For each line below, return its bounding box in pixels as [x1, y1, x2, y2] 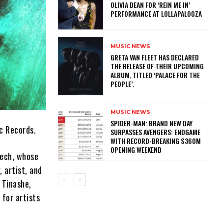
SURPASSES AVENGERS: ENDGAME [110, 127, 200, 137]
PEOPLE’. [110, 78, 137, 89]
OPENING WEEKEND [110, 144, 162, 155]
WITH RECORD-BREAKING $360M [110, 136, 201, 146]
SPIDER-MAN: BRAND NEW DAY [110, 118, 192, 129]
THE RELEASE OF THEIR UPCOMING [110, 60, 204, 71]
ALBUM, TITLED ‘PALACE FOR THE [110, 69, 200, 80]
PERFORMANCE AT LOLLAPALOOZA [110, 8, 205, 19]
